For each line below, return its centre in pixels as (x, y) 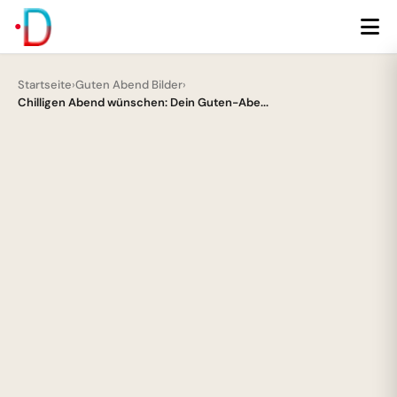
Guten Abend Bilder (129, 85)
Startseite (45, 85)
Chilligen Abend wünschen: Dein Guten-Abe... (143, 102)
